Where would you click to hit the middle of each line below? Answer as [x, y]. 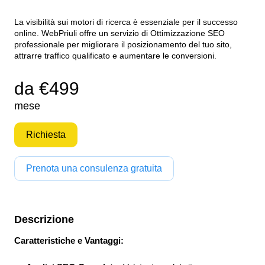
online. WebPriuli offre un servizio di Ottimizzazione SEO [119, 33]
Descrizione [44, 219]
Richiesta [46, 135]
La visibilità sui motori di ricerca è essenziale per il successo [126, 22]
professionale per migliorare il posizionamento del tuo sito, [123, 44]
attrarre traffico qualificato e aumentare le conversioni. [115, 56]
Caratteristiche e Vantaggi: [69, 240]
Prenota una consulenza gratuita [94, 168]
